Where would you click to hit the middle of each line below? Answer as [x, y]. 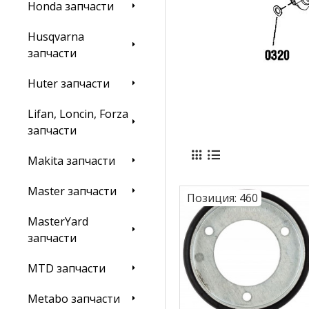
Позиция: [212, 198]
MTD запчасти [67, 268]
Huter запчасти [69, 83]
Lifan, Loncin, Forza [78, 114]
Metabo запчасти [74, 299]
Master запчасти [72, 191]
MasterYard [58, 221]
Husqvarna [56, 37]
